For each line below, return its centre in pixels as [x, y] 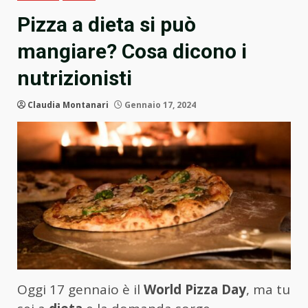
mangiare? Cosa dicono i [132, 52]
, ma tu [268, 289]
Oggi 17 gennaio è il [80, 289]
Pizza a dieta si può [107, 25]
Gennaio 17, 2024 [159, 105]
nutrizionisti [75, 78]
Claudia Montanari [68, 105]
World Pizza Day [195, 289]
